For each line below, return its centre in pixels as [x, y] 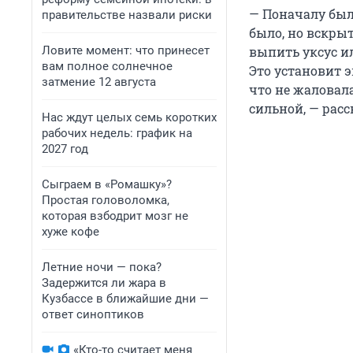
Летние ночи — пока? [102, 267]
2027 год [65, 149]
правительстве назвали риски [127, 15]
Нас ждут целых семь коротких [129, 117]
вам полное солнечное [107, 66]
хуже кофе [71, 232]
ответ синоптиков [93, 314]
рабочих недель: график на [117, 133]
